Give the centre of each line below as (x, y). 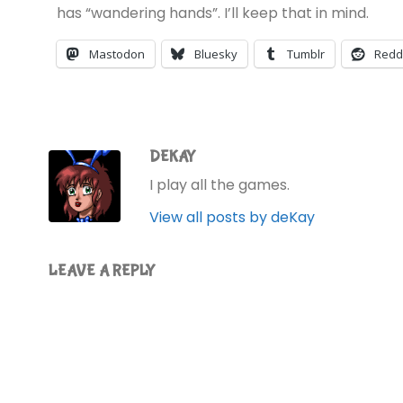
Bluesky (215, 54)
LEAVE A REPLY (102, 271)
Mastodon (116, 54)
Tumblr (305, 54)
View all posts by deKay (232, 217)
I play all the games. (219, 184)
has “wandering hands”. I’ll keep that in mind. (212, 13)
